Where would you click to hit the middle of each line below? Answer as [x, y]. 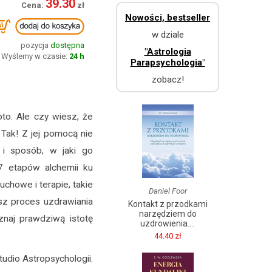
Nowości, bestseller [168, 18]
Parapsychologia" [168, 63]
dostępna [67, 45]
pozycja [36, 45]
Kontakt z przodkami [168, 204]
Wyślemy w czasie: [34, 56]
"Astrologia [168, 52]
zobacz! [168, 80]
